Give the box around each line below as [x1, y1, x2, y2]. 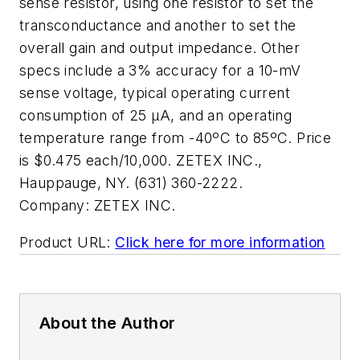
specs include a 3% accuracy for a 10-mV [19, 62, 301, 79]
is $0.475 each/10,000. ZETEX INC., [19, 152, 263, 169]
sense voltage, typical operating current [19, 84, 290, 101]
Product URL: [19, 233, 111, 251]
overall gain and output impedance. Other [19, 39, 300, 56]
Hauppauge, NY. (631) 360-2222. [19, 174, 243, 191]
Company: [19, 197, 90, 214]
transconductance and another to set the [19, 17, 297, 34]
